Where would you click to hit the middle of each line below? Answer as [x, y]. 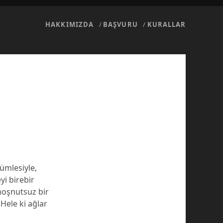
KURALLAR [167, 24]
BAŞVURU [120, 24]
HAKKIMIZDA [69, 24]
